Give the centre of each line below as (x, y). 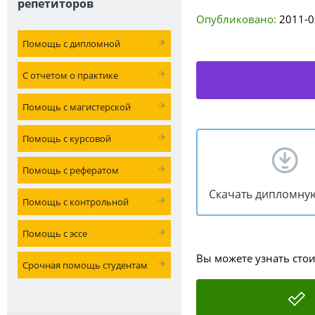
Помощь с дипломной (71, 44)
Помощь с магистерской (77, 107)
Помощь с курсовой (67, 139)
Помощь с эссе (55, 233)
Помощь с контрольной (76, 202)
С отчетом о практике (70, 75)
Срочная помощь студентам (85, 265)
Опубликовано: (236, 19)
